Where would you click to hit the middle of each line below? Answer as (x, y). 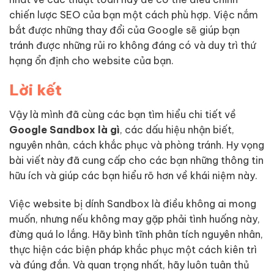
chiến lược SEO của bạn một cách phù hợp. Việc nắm (134, 14)
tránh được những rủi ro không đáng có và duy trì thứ (132, 45)
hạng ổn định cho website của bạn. (91, 60)
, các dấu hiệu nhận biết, (177, 130)
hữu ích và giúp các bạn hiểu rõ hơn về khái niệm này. (133, 176)
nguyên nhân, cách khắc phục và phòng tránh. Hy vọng (137, 145)
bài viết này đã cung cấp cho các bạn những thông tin (136, 161)
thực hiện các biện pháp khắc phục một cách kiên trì (133, 250)
